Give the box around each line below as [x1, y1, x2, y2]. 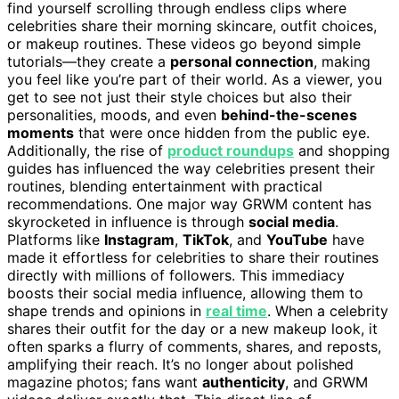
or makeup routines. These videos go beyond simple [7, 34, 361, 53]
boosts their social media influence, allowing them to [7, 283, 363, 302]
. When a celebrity [267, 301, 388, 320]
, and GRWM [285, 372, 368, 391]
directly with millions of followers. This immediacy [7, 265, 345, 284]
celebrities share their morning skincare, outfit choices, [7, 16, 377, 35]
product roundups [167, 141, 294, 159]
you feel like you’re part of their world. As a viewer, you [7, 69, 382, 88]
